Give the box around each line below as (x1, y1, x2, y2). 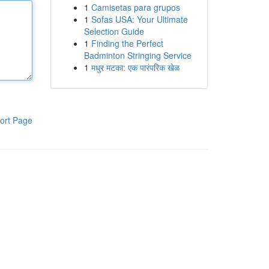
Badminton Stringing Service (83, 49, 192, 61)
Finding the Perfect (91, 37, 163, 49)
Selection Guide (83, 25, 144, 37)
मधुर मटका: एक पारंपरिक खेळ (91, 61, 180, 73)
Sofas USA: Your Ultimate (91, 13, 188, 25)
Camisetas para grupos (91, 1, 180, 13)
